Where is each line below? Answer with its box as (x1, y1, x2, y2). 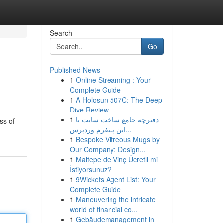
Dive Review (69, 105, 109, 114)
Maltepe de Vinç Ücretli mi (75, 154, 158, 164)
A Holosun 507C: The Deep (75, 95, 162, 105)
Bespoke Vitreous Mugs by (75, 134, 160, 144)
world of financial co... (69, 204, 138, 214)
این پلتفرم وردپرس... (125, 124, 132, 134)
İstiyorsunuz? (69, 164, 111, 174)
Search (49, 28, 72, 38)
